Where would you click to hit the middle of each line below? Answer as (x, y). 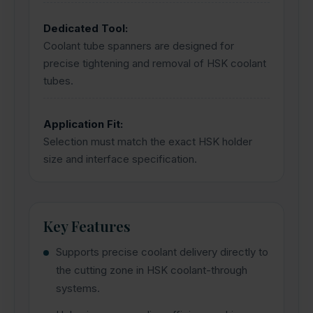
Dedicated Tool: (86, 28)
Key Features (87, 226)
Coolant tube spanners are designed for (139, 46)
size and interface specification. (120, 159)
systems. (78, 288)
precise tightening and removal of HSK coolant (155, 63)
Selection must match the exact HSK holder (148, 141)
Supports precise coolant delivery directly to (162, 252)
